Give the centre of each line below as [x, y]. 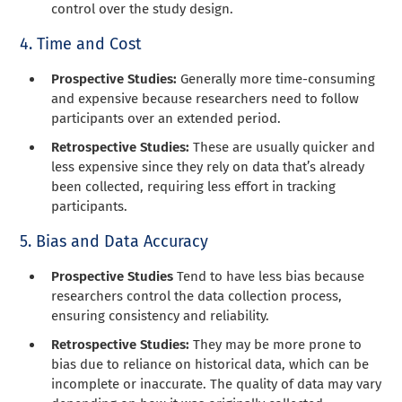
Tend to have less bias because [271, 276]
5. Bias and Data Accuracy [114, 241]
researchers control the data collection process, [197, 296]
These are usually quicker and [284, 147]
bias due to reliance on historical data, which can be [210, 364]
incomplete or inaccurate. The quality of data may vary [217, 384]
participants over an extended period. [166, 118]
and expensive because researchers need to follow [205, 98]
